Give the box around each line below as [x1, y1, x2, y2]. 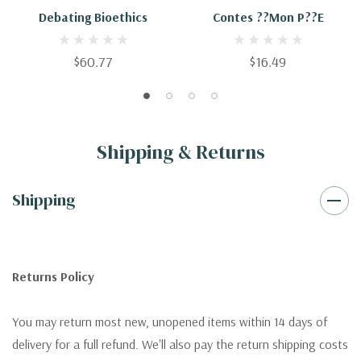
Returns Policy [12, 268, 94, 285]
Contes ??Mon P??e [212, 9, 324, 26]
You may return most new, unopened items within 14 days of [12, 313, 327, 330]
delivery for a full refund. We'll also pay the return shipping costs [12, 336, 348, 353]
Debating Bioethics [39, 9, 147, 26]
